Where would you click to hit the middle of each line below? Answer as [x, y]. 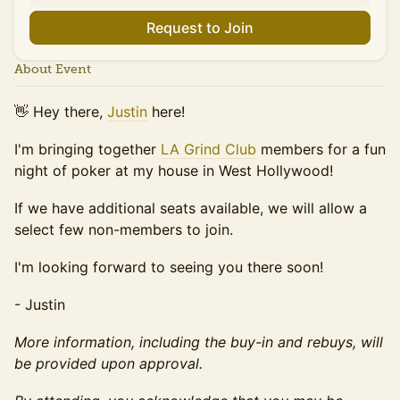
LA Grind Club [208, 149]
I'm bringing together [87, 149]
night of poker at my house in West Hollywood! [174, 171]
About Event [53, 69]
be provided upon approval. [108, 363]
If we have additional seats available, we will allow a [191, 208]
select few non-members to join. [124, 229]
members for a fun [321, 149]
